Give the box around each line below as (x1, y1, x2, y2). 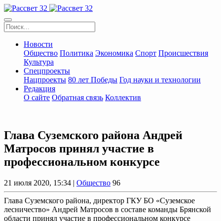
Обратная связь (52, 93, 103, 102)
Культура (24, 58, 54, 66)
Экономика (95, 49, 133, 57)
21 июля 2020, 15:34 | (4, 178, 76, 187)
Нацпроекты (24, 75, 66, 84)
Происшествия (158, 49, 208, 57)
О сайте (24, 93, 50, 102)
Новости (24, 40, 53, 48)
